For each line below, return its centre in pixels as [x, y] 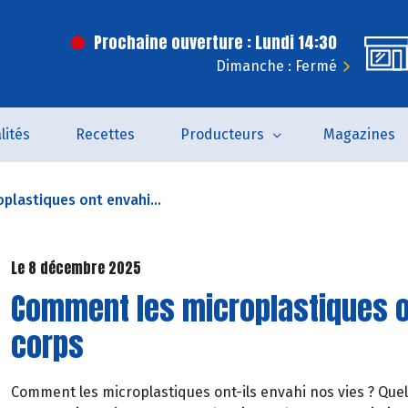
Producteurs [222, 134]
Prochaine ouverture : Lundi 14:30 [215, 42]
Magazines [359, 134]
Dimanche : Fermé [276, 66]
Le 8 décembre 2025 [76, 268]
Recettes [105, 134]
